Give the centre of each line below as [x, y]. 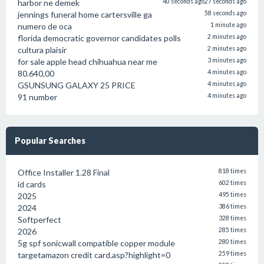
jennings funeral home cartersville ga [85, 14]
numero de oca [45, 26]
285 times [232, 230]
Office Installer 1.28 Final [64, 172]
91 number [37, 97]
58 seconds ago [225, 13]
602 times [232, 183]
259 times [232, 253]
